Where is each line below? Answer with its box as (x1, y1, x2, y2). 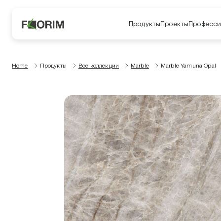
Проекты (160, 19, 189, 28)
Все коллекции (78, 62, 119, 69)
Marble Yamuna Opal (160, 62, 216, 69)
